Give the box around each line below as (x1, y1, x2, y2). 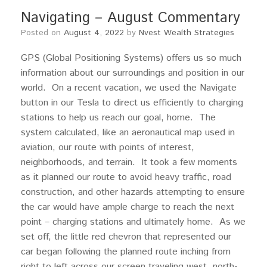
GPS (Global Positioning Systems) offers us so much (21, 51, 241, 65)
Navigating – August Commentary (21, 8, 240, 28)
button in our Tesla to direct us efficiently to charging (21, 96, 243, 110)
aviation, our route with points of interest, (21, 141, 194, 154)
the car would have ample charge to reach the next (21, 200, 234, 214)
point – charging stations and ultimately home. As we (21, 215, 246, 229)
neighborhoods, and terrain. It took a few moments (21, 156, 237, 169)
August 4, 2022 (64, 27, 124, 39)
